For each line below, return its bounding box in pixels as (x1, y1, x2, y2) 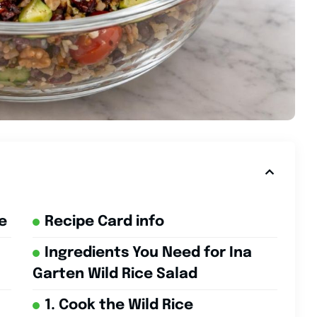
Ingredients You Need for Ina (44, 246, 252, 261)
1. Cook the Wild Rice (44, 298, 193, 313)
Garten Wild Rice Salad (32, 267, 197, 282)
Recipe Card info (44, 214, 164, 230)
